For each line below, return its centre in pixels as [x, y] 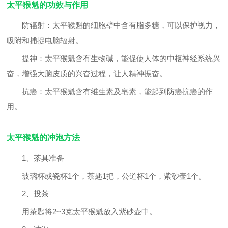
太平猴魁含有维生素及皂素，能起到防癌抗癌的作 [129, 91]
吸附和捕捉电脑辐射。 [45, 40]
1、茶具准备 [43, 158]
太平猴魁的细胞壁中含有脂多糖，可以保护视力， [137, 25]
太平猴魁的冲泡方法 [44, 138]
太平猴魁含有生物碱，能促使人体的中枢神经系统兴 [133, 58]
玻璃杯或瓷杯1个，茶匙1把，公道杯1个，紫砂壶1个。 [107, 176]
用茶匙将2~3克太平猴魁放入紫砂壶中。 [82, 211]
